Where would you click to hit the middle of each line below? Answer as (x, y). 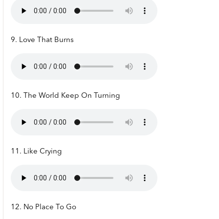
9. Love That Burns (42, 41)
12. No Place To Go (44, 208)
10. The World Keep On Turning (65, 96)
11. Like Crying (36, 152)
